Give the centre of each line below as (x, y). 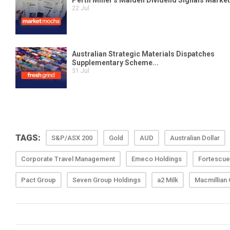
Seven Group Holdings (107, 180)
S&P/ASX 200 (72, 138)
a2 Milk (168, 180)
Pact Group (39, 180)
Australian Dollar (195, 138)
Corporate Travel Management (68, 159)
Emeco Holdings (157, 159)
